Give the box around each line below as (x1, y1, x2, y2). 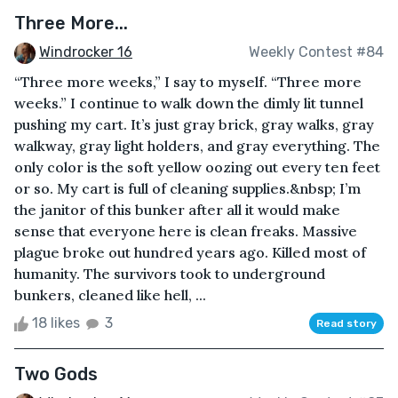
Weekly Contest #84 (249, 44, 384, 61)
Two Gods (14, 362, 98, 385)
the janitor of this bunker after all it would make (14, 200, 340, 219)
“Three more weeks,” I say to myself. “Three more (14, 72, 362, 91)
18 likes (28, 314, 84, 331)
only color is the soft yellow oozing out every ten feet (14, 157, 380, 176)
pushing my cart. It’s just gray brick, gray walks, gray (14, 115, 374, 133)
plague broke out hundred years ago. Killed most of (14, 243, 366, 261)
